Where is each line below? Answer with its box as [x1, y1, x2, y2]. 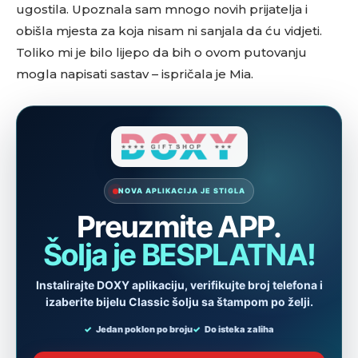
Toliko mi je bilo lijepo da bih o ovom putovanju [16, 45, 307, 60]
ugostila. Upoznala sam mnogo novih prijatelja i [16, 2, 308, 17]
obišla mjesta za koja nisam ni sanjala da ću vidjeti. [16, 23, 322, 38]
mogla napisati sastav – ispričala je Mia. [16, 66, 253, 82]
